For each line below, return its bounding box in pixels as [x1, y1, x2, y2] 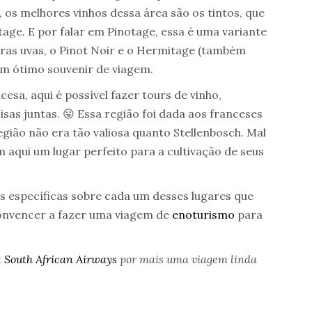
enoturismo [172, 207, 237, 221]
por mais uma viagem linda [117, 251, 257, 266]
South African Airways [4, 251, 117, 266]
